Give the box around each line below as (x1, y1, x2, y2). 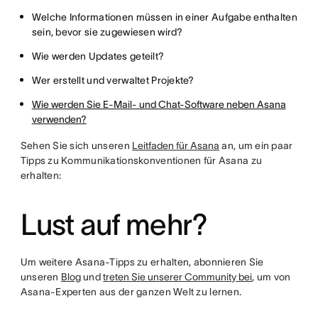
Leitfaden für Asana (132, 140, 220, 151)
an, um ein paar (219, 140, 293, 151)
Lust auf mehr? (20, 208, 208, 241)
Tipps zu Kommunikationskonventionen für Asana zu (20, 155, 263, 166)
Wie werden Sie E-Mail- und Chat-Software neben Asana (31, 99, 286, 110)
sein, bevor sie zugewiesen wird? (31, 26, 183, 38)
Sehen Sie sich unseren (20, 140, 133, 151)
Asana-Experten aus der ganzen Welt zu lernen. (20, 286, 242, 297)
